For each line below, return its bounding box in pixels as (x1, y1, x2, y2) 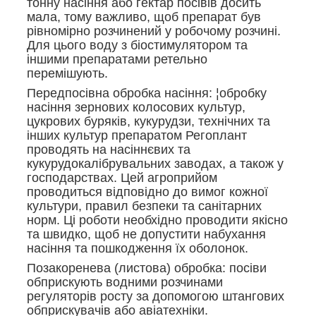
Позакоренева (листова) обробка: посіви (27, 261, 267, 276)
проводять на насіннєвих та (27, 142, 190, 157)
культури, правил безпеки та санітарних (27, 199, 262, 214)
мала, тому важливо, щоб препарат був (27, 10, 261, 25)
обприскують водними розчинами (27, 275, 223, 290)
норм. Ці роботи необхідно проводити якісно (27, 213, 288, 228)
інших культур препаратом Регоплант (27, 128, 247, 143)
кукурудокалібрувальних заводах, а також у (27, 157, 284, 171)
